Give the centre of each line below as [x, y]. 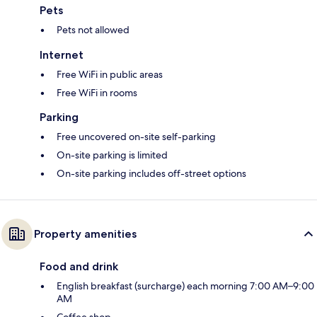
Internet [62, 55]
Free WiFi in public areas [110, 75]
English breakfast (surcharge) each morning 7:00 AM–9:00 [185, 286]
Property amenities [85, 234]
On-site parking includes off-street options [151, 174]
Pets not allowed [93, 30]
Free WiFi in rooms [97, 93]
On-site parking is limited [112, 155]
